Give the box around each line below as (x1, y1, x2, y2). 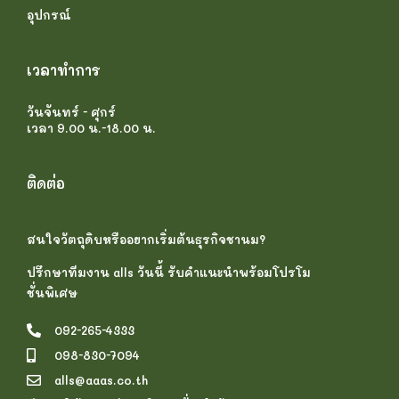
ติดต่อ (27, 173, 65, 192)
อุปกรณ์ (27, 7, 71, 22)
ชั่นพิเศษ (27, 286, 77, 301)
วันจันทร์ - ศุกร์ (27, 104, 116, 119)
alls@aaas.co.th (54, 372, 148, 387)
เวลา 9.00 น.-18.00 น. (27, 120, 156, 135)
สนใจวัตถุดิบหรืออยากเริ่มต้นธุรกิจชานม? (27, 232, 265, 247)
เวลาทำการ (27, 60, 101, 79)
